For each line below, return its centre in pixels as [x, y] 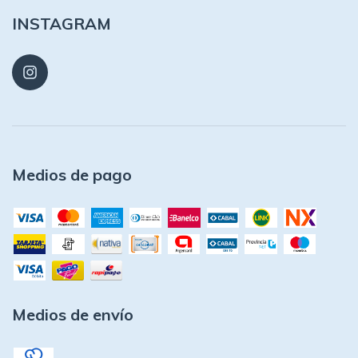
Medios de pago [72, 175]
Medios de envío [73, 315]
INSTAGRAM [62, 23]
